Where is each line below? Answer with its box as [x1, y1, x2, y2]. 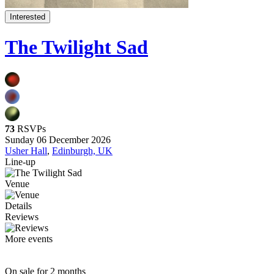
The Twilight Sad [5, 36, 148, 59]
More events [5, 233, 53, 244]
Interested [10, 12, 45, 21]
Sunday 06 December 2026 [5, 134, 111, 145]
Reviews [5, 211, 39, 222]
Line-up [5, 156, 35, 167]
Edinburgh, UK [52, 145, 113, 156]
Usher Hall [5, 145, 47, 156]
